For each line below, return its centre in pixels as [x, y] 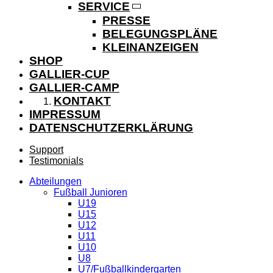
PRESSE [126, 21]
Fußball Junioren [90, 193]
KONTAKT [82, 101]
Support [46, 150]
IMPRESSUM [65, 115]
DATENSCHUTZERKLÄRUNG [111, 128]
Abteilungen [55, 182]
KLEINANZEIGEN [151, 48]
